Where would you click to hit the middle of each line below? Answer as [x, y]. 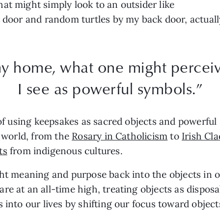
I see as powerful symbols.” [110, 88]
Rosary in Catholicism [120, 136]
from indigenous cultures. [66, 151]
